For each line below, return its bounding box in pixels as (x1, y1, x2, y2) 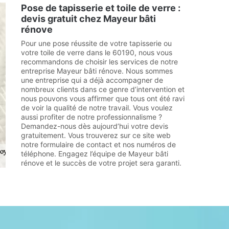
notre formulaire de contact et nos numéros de (21, 140, 176, 149)
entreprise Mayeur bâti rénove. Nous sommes (21, 66, 173, 75)
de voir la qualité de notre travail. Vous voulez (21, 103, 173, 112)
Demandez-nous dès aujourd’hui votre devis (21, 122, 168, 130)
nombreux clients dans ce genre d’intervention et (21, 85, 185, 94)
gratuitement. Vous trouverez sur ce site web (21, 131, 171, 140)
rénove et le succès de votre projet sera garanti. (21, 158, 181, 167)
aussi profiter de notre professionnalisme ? (21, 112, 162, 121)
